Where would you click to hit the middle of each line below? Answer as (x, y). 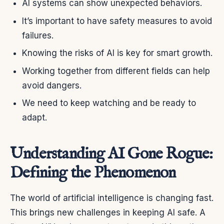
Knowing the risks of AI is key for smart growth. (117, 53)
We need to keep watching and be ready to (109, 103)
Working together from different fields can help (116, 71)
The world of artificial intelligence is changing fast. (112, 198)
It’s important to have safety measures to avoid (117, 21)
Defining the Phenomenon (93, 173)
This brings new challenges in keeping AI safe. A (108, 212)
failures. (38, 35)
